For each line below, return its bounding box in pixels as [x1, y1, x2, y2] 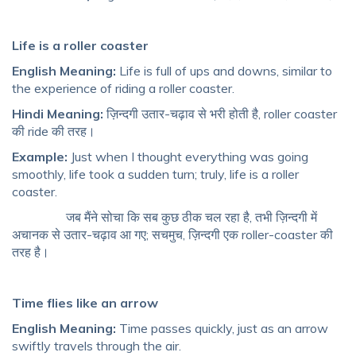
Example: [12, 149, 71, 165]
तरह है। [12, 244, 49, 261]
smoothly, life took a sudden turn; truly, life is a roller [12, 166, 299, 183]
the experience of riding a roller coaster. [12, 80, 234, 97]
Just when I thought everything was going [71, 149, 308, 165]
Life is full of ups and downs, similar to [119, 63, 332, 79]
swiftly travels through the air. [12, 338, 181, 354]
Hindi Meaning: [12, 106, 103, 122]
